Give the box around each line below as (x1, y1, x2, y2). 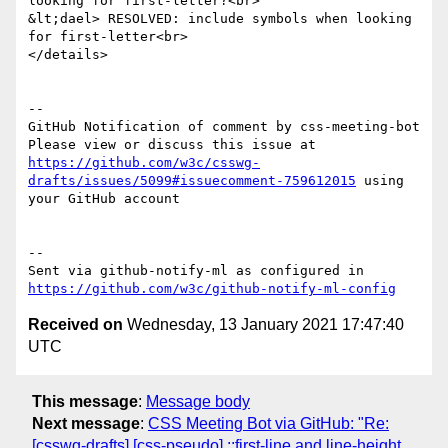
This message (32, 392, 138, 410)
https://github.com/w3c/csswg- (28, 155, 260, 171)
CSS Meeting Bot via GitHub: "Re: (148, 414, 389, 432)
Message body (146, 392, 250, 410)
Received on (28, 316, 123, 334)
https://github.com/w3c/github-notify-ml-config (28, 281, 396, 297)
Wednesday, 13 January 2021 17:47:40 (123, 316, 404, 334)
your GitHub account (28, 191, 180, 207)
